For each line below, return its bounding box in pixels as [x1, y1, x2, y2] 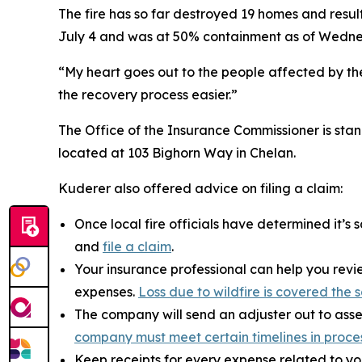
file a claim [103, 238, 171, 255]
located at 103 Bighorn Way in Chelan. [58, 145, 296, 162]
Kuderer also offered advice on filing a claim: [58, 180, 343, 197]
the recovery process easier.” [58, 86, 238, 103]
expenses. [74, 284, 138, 301]
